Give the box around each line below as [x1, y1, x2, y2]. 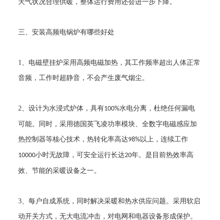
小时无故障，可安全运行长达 [35, 151, 125, 159]
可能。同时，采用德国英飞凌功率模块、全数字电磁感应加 [18, 120, 197, 128]
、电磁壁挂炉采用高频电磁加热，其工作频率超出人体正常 [22, 59, 201, 66]
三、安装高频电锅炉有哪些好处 [18, 28, 115, 36]
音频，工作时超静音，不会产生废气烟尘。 [18, 74, 149, 82]
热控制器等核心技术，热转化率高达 [18, 136, 129, 143]
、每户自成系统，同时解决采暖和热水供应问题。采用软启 [22, 197, 201, 205]
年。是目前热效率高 [132, 151, 194, 159]
